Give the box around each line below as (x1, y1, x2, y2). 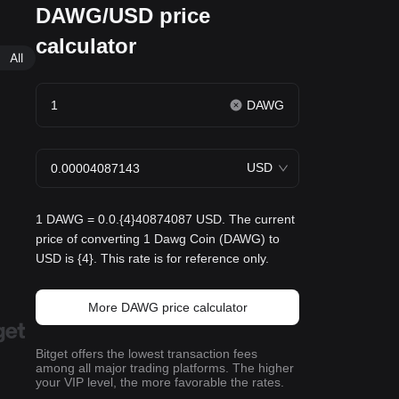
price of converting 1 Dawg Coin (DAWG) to (36, 232, 280, 246)
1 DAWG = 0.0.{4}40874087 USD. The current (36, 212, 295, 226)
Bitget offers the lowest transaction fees (36, 346, 257, 361)
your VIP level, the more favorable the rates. (36, 375, 284, 389)
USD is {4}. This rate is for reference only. (36, 251, 269, 265)
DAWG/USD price (36, 4, 210, 28)
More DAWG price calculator (87, 300, 248, 314)
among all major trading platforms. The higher (36, 361, 294, 375)
